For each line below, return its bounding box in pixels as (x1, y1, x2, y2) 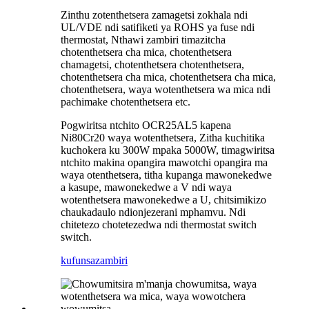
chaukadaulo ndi (61, 206, 132, 218)
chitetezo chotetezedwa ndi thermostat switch (61, 218, 257, 230)
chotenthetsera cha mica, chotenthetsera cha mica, (61, 70, 276, 83)
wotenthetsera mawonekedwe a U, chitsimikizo (61, 193, 266, 206)
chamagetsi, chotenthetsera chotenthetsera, (61, 58, 244, 70)
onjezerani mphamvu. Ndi (132, 206, 246, 218)
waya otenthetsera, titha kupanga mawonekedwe (61, 168, 272, 181)
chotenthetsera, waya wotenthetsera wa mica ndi (61, 83, 270, 95)
